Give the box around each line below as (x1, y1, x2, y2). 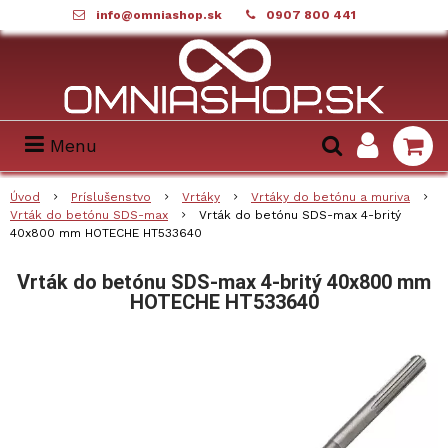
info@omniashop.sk (95, 8, 222, 22)
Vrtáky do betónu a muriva (251, 190, 410, 204)
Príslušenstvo (71, 190, 151, 204)
